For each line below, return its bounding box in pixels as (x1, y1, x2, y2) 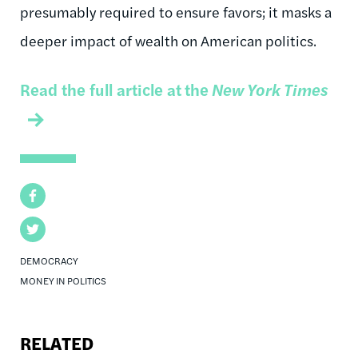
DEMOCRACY (20, 253, 78, 268)
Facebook (20, 185, 74, 205)
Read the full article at (20, 77, 181, 101)
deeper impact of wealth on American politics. (20, 30, 316, 50)
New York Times (209, 77, 328, 101)
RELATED (20, 329, 93, 356)
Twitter (20, 219, 62, 238)
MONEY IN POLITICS (20, 272, 106, 288)
